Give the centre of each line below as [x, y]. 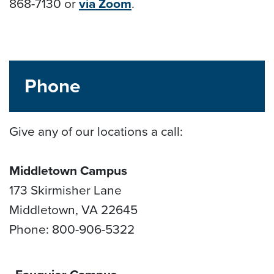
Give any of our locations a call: [96, 131]
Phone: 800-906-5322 [72, 229]
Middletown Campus [68, 170]
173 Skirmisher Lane [65, 190]
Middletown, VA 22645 [73, 209]
